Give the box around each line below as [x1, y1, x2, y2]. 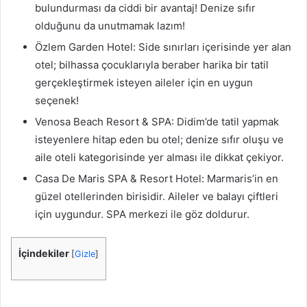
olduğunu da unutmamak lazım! [35, 19, 185, 33]
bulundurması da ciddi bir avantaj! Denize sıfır [35, 1, 256, 15]
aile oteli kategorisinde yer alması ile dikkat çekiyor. [35, 151, 284, 164]
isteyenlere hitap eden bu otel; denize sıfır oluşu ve [35, 133, 284, 147]
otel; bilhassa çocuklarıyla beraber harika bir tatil [35, 58, 269, 72]
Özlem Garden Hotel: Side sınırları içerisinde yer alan [35, 40, 291, 54]
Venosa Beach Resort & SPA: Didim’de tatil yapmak [35, 115, 279, 129]
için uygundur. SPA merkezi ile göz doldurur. [35, 208, 249, 221]
